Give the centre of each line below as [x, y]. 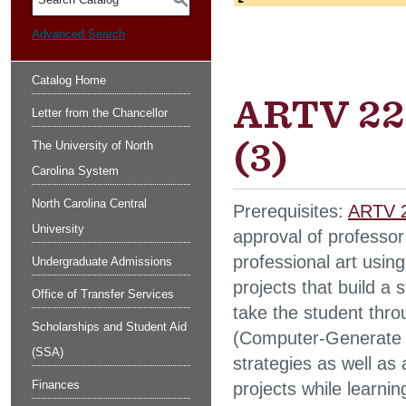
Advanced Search [78, 34]
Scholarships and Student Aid [109, 327]
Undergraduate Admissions [102, 261]
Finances [56, 385]
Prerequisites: [290, 211]
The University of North [92, 145]
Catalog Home [69, 80]
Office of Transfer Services [103, 294]
